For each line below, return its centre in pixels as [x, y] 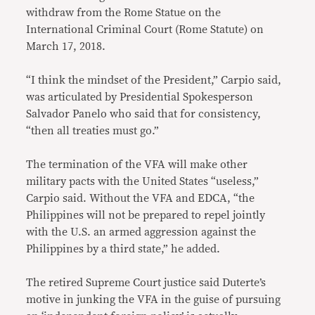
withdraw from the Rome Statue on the [124, 13]
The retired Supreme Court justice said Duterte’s [146, 283]
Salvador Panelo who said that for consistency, [144, 114]
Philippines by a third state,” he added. [123, 249]
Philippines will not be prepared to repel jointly [146, 216]
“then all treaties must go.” [93, 131]
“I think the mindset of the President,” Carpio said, [154, 81]
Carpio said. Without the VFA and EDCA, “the [141, 199]
